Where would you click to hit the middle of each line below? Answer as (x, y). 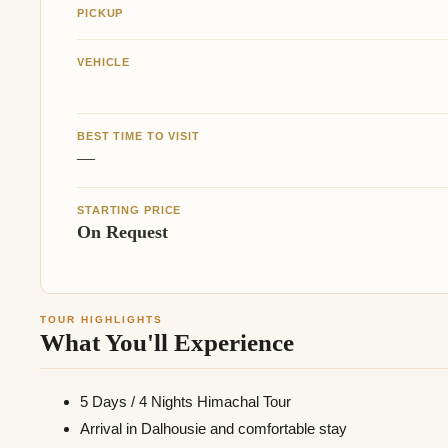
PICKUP (100, 12)
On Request (122, 231)
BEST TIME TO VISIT (138, 135)
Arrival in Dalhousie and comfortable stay (213, 429)
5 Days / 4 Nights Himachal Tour (185, 402)
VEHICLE (104, 61)
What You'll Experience (167, 342)
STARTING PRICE (129, 209)
